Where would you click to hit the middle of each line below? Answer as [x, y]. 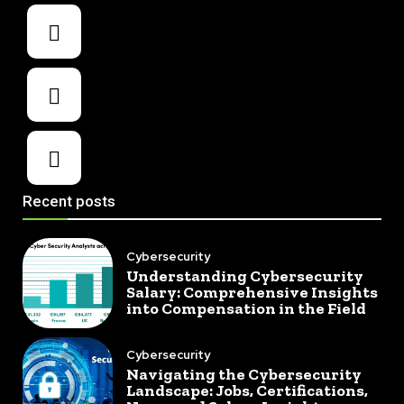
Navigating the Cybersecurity [243, 375]
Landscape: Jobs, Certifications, [247, 391]
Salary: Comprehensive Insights [252, 292]
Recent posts [69, 202]
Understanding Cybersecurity [244, 275]
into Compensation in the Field [246, 308]
